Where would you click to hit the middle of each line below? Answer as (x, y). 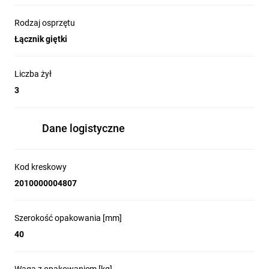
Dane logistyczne (83, 128)
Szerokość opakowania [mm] (68, 218)
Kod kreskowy (41, 167)
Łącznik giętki (41, 39)
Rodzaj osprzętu (45, 23)
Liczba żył (33, 74)
